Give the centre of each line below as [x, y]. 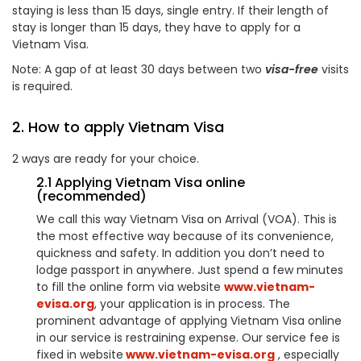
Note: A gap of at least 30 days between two [139, 69]
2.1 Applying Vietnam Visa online [141, 183]
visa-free [292, 69]
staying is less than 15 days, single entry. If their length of [170, 10]
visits [334, 69]
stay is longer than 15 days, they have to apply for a [156, 27]
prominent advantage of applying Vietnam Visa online [189, 321]
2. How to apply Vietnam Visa [118, 127]
